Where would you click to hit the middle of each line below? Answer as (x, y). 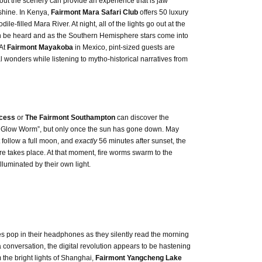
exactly (86, 141)
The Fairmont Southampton (70, 118)
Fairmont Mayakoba (41, 47)
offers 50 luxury (163, 12)
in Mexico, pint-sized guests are (125, 47)
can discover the (142, 118)
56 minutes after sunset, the (141, 141)
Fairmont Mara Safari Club (94, 12)
